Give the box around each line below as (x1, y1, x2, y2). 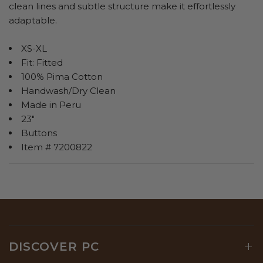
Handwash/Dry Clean (21, 85, 116, 97)
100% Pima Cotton (21, 71, 103, 83)
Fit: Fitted (21, 57, 63, 69)
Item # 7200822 (21, 141, 92, 153)
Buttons (21, 127, 57, 139)
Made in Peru (21, 99, 81, 111)
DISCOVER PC (9, 240, 99, 254)
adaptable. (9, 15, 57, 26)
